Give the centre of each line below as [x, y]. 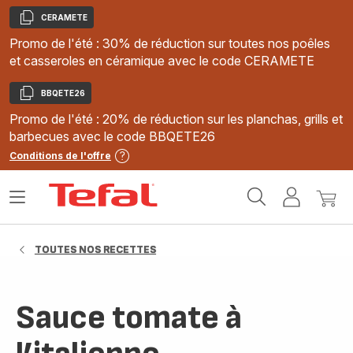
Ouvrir [27, 203]
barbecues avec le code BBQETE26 [112, 136]
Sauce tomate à [129, 318]
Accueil [182, 190]
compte [326, 219]
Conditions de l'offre [60, 156]
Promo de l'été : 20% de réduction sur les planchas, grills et [176, 119]
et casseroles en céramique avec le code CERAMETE [162, 61]
